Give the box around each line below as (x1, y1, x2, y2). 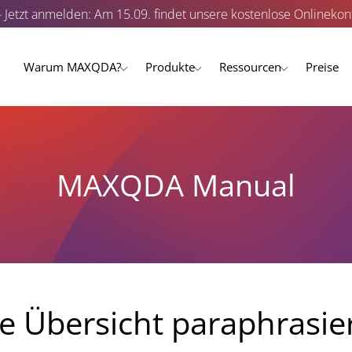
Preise (306, 59, 339, 75)
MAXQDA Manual (57, 163, 295, 205)
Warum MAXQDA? (24, 59, 121, 75)
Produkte (145, 59, 195, 75)
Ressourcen (219, 59, 281, 75)
